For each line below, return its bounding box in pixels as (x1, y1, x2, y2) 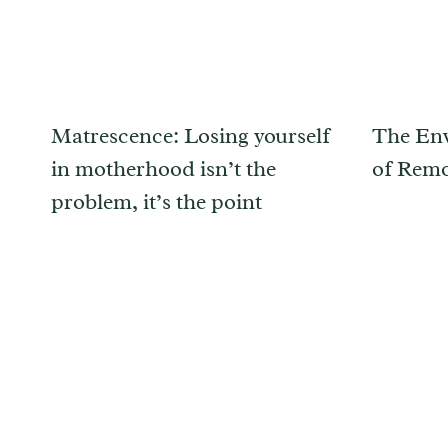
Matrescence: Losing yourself (51, 122, 330, 151)
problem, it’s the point (51, 188, 262, 217)
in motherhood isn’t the (51, 155, 276, 184)
